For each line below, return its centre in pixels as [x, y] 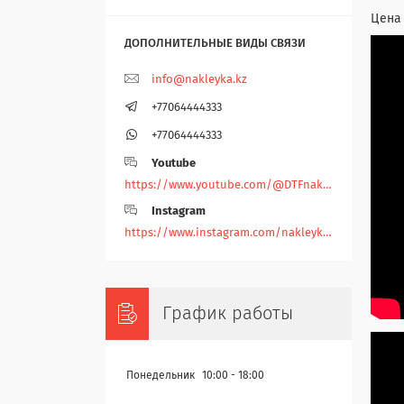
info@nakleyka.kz [199, 80]
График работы [228, 314]
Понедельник [161, 376]
